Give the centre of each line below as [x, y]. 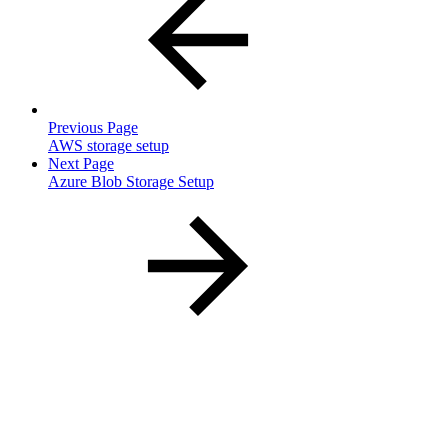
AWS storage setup [108, 145]
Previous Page [93, 127]
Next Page [81, 163]
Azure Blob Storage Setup [131, 181]
